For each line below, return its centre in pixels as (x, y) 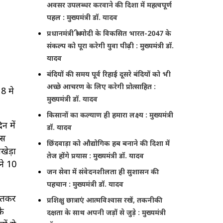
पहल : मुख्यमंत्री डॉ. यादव (82, 17)
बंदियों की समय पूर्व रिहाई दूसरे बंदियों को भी (109, 74)
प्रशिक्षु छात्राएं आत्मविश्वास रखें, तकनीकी (105, 200)
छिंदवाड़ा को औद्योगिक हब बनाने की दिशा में (109, 143)
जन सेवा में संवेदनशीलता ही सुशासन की (103, 171)
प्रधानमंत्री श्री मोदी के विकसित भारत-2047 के (109, 33)
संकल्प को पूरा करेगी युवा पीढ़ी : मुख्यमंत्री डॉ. (111, 45)
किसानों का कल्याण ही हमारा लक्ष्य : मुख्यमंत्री (110, 114)
